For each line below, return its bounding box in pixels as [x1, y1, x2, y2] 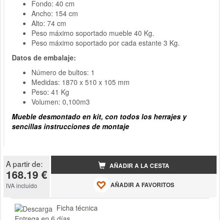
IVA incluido [6, 181, 37, 190]
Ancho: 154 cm [31, 8, 78, 18]
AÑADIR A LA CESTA [108, 161, 169, 170]
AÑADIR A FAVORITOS [109, 181, 174, 190]
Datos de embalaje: [12, 52, 76, 62]
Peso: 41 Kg [31, 86, 69, 97]
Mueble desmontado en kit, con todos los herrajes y [12, 111, 187, 121]
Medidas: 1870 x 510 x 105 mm [31, 77, 130, 87]
